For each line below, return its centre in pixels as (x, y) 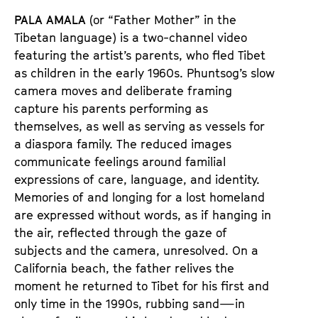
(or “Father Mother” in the (161, 20)
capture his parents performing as (111, 108)
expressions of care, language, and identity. (137, 179)
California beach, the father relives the (124, 268)
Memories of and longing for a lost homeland (139, 197)
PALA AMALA (50, 20)
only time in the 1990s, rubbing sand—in (130, 303)
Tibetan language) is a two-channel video (131, 37)
